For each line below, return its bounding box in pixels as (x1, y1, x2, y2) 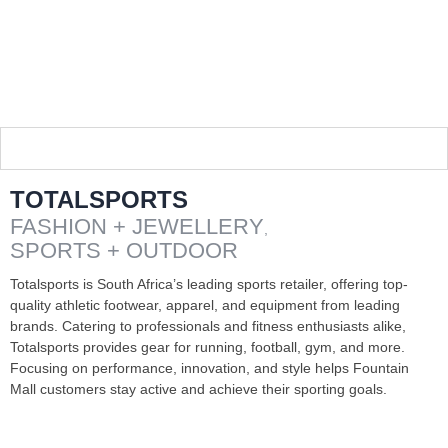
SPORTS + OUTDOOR (10, 238, 238, 263)
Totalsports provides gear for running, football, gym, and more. (10, 339, 405, 355)
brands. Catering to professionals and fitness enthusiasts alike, (10, 318, 406, 334)
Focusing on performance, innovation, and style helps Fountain (10, 360, 409, 376)
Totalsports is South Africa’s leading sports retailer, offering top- (10, 276, 408, 292)
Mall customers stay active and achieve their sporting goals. (10, 381, 387, 397)
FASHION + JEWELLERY (10, 214, 264, 239)
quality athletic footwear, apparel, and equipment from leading (10, 297, 400, 313)
